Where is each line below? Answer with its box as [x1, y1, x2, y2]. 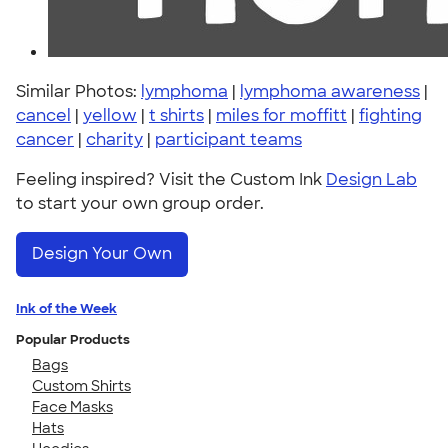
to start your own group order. [16, 193, 264, 214]
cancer [16, 129, 74, 150]
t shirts [149, 105, 204, 126]
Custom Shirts [32, 376, 131, 395]
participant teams [155, 129, 302, 150]
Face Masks [32, 397, 113, 416]
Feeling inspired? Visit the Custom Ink [16, 169, 326, 190]
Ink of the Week [16, 299, 117, 317]
